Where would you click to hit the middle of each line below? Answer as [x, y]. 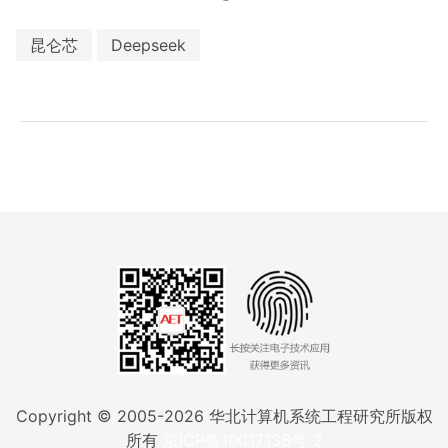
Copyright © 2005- [89, 416]
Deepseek [148, 44]
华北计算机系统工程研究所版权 [318, 416]
